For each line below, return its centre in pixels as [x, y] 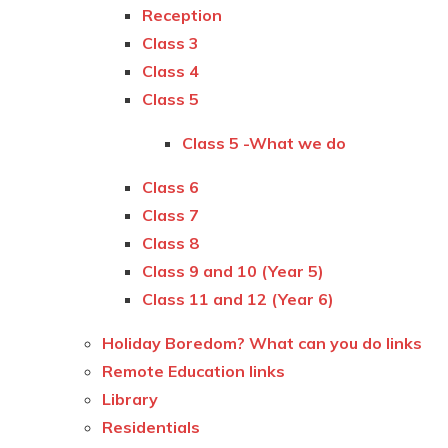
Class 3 [171, 42]
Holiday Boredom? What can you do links [262, 342]
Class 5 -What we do [264, 142]
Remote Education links [194, 370]
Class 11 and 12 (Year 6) [238, 298]
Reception [182, 14]
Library [130, 398]
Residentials [151, 426]
